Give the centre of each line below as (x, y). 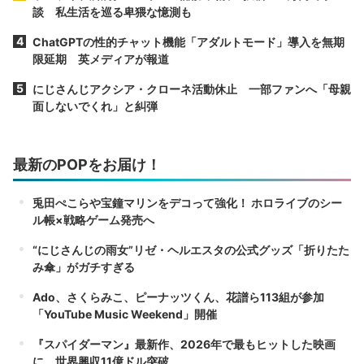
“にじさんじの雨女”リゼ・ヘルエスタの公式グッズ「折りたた (191, 249)
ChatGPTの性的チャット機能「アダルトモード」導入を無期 (188, 41)
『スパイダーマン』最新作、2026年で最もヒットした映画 (184, 344)
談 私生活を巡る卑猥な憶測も (112, 11)
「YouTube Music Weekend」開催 (125, 314)
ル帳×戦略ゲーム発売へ (93, 219)
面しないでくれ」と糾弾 (95, 106)
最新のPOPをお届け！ (87, 164)
